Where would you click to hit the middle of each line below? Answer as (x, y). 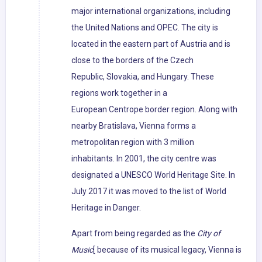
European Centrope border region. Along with (154, 110)
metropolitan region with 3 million (133, 142)
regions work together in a (119, 93)
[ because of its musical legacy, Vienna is (167, 250)
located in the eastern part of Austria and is (151, 44)
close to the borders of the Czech (132, 61)
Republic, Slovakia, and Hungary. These (143, 77)
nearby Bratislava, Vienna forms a (134, 126)
